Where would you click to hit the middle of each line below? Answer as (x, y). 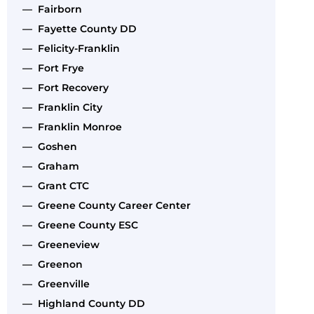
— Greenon (50, 264)
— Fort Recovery (63, 87)
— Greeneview (58, 244)
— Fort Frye (50, 68)
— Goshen (47, 146)
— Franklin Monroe (69, 127)
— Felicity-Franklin (68, 48)
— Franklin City (60, 107)
